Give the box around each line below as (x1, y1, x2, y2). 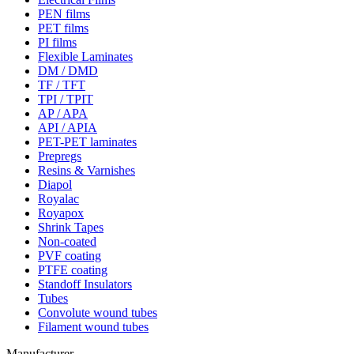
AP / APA (38, 106, 88, 120)
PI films (38, 35, 77, 49)
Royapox (38, 205, 84, 220)
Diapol (38, 177, 72, 191)
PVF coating (38, 248, 101, 262)
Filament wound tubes (38, 319, 149, 333)
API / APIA (38, 120, 97, 134)
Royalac (38, 191, 79, 205)
